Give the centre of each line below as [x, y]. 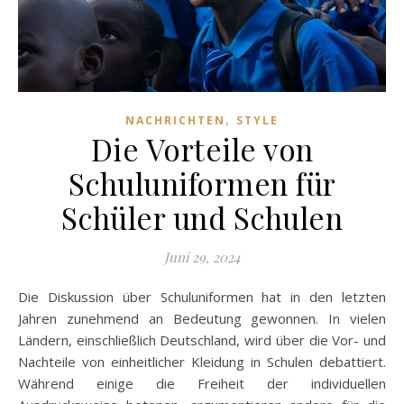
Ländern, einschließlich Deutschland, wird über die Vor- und [202, 340]
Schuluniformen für [202, 183]
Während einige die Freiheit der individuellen [202, 383]
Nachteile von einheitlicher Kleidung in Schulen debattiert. [202, 361]
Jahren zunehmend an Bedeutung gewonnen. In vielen [202, 318]
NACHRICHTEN [175, 120]
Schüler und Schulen [202, 217]
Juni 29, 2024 [202, 257]
